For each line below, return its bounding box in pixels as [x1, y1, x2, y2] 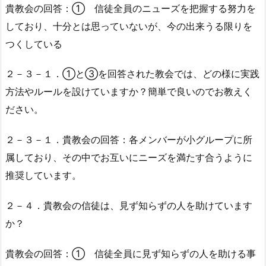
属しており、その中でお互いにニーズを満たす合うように [5, 151, 252, 164]
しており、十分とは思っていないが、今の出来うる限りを [5, 20, 252, 32]
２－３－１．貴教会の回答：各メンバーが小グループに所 [5, 134, 252, 146]
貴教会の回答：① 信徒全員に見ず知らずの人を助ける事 [5, 247, 256, 259]
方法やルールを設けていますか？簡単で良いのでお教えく [5, 85, 252, 98]
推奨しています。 [5, 169, 81, 182]
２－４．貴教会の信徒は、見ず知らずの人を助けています [5, 199, 252, 211]
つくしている [5, 37, 62, 50]
